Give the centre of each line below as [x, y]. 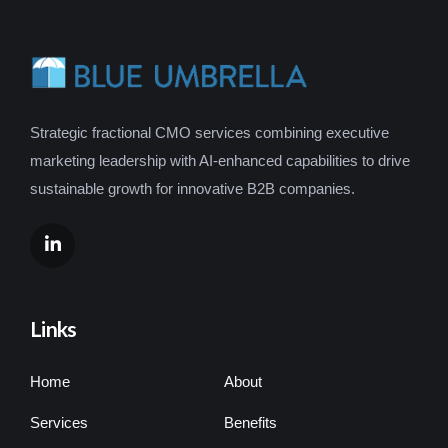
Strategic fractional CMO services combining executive [209, 132]
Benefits [250, 422]
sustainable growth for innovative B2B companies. [192, 188]
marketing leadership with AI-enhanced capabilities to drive [220, 160]
